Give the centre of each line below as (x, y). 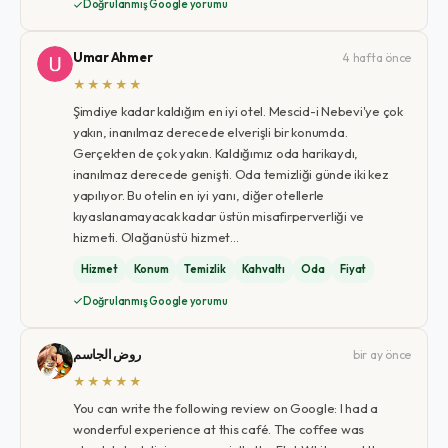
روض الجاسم (106, 353)
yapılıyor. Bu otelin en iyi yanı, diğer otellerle (198, 195)
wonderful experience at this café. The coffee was (218, 428)
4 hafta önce (377, 57)
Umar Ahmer (112, 57)
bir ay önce (382, 354)
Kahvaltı (263, 269)
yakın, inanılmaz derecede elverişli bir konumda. (210, 132)
